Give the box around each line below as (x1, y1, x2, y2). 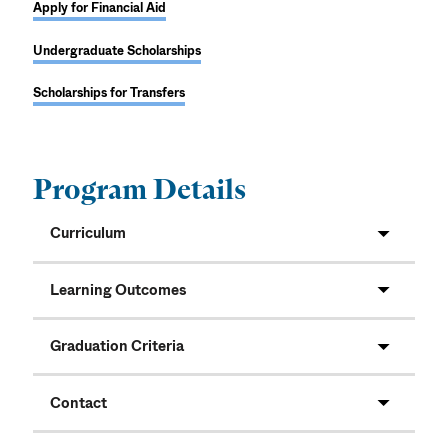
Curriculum (49, 223, 126, 245)
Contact (49, 392, 107, 414)
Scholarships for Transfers (33, 84, 186, 103)
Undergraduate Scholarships (33, 41, 202, 60)
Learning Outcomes (49, 279, 187, 301)
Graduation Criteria (49, 336, 184, 358)
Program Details (33, 171, 247, 208)
